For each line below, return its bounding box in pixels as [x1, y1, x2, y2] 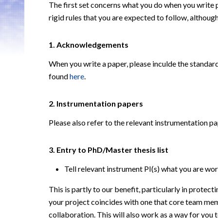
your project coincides [49, 197, 124, 206]
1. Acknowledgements [49, 40, 128, 49]
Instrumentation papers [56, 99, 143, 108]
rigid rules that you [49, 13, 112, 22]
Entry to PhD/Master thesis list [56, 145, 168, 154]
